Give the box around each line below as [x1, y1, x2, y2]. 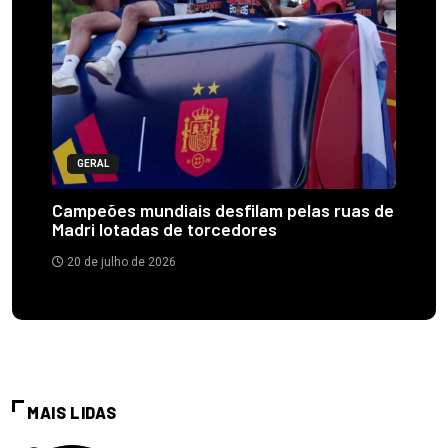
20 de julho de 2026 [64, 255, 176, 270]
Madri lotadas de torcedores [52, 218, 277, 241]
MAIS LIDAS [27, 403, 117, 423]
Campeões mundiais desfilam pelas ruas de [52, 199, 394, 222]
